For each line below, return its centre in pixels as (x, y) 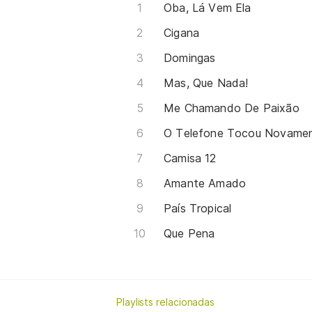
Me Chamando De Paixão (232, 108)
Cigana (182, 32)
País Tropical (198, 208)
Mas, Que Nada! (206, 83)
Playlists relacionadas (166, 302)
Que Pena (189, 233)
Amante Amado (205, 183)
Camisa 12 (190, 158)
